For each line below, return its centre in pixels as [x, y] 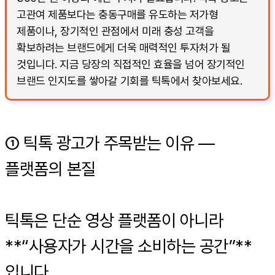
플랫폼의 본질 [50, 168]
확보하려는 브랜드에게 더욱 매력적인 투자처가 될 [123, 47]
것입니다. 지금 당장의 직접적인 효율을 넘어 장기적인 [131, 64]
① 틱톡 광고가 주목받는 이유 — [110, 143]
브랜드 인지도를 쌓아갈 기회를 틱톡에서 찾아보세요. [129, 80]
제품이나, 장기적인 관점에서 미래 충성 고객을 [115, 31]
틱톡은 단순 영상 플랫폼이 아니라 [114, 220]
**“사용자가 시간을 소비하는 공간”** [128, 246]
